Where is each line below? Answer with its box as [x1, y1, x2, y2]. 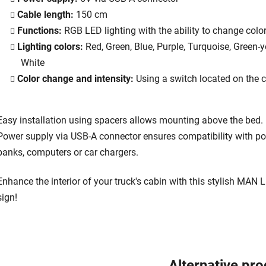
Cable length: [17, 8, 74, 20]
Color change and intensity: [17, 72, 134, 84]
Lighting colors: [17, 40, 83, 52]
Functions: [17, 24, 62, 36]
